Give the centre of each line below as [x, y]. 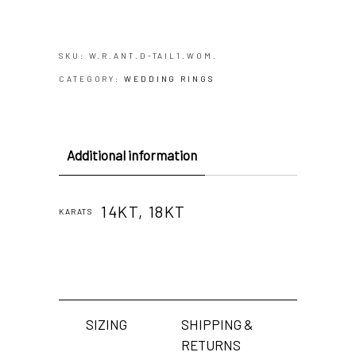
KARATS [76, 211]
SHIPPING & [217, 324]
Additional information [132, 155]
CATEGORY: [92, 78]
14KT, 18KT [143, 211]
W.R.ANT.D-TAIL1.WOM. [153, 55]
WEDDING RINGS [169, 78]
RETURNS [211, 344]
